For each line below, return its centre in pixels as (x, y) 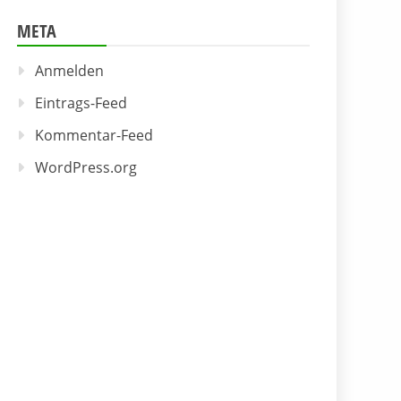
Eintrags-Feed (81, 103)
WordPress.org (86, 168)
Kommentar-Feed (94, 136)
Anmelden (69, 71)
